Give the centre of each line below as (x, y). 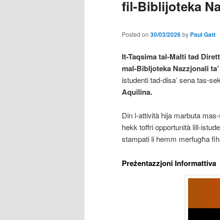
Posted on (136, 34)
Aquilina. (137, 92)
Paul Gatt (203, 34)
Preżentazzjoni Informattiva (169, 163)
